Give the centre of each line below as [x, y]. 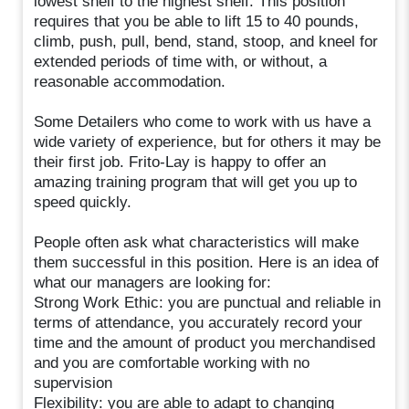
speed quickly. [83, 202]
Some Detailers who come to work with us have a [203, 121]
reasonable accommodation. [130, 81]
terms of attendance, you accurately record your [199, 322]
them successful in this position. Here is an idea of [207, 262]
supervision [73, 383]
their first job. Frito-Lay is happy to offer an [180, 162]
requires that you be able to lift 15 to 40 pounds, [197, 21]
